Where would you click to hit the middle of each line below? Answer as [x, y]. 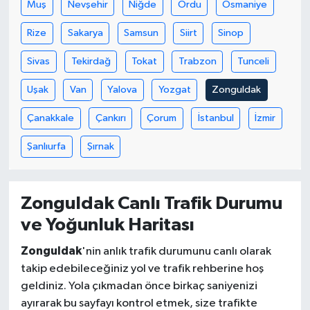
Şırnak [100, 146]
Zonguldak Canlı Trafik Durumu [151, 204]
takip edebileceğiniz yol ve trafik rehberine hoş [142, 268]
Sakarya [85, 33]
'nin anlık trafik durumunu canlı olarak [176, 251]
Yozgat [174, 89]
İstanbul [216, 118]
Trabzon [197, 61]
